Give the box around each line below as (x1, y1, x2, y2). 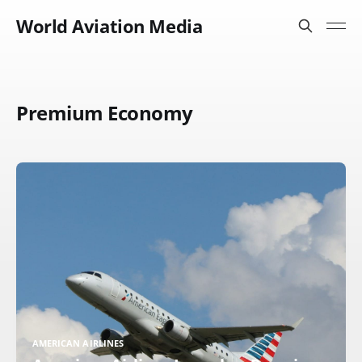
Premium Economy (16, 99, 193, 126)
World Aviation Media (16, 14, 203, 38)
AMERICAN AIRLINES (32, 337, 124, 349)
